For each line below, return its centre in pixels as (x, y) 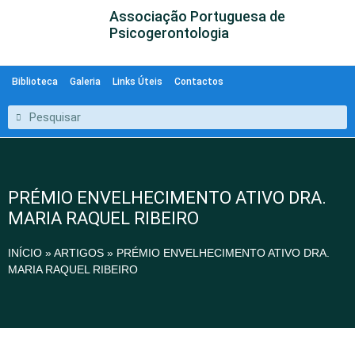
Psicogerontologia (170, 33)
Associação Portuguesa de (198, 16)
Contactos (199, 82)
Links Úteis (137, 82)
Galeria (85, 82)
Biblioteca (35, 82)
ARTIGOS (79, 253)
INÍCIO (25, 253)
